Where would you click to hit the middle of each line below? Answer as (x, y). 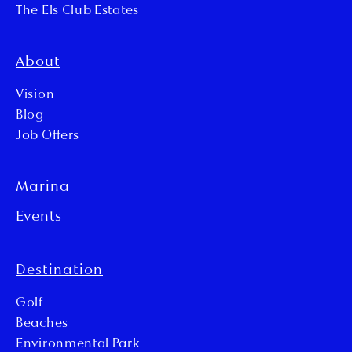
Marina (43, 188)
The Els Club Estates (77, 11)
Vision (35, 95)
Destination (59, 271)
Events (39, 218)
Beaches (42, 324)
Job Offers (48, 136)
